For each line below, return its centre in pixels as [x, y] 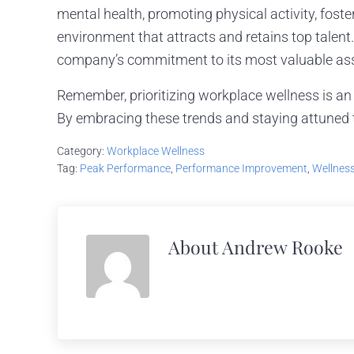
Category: [82, 151]
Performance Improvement [241, 168]
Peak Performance [125, 168]
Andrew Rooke [282, 247]
